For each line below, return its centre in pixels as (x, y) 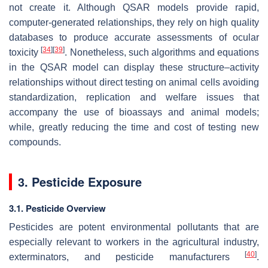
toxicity (25, 53)
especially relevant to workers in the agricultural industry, (134, 242)
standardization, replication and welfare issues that (134, 98)
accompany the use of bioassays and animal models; (134, 112)
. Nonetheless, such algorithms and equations (162, 53)
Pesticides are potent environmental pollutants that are (134, 227)
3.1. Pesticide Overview (57, 208)
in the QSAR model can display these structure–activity (134, 68)
